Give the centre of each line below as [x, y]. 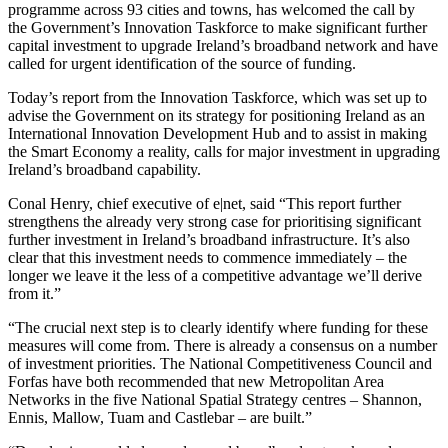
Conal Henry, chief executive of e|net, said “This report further [204, 204]
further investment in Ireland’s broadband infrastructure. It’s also [209, 240]
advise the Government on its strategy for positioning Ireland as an [216, 116]
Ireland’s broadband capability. [104, 170]
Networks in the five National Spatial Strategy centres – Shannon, [215, 400]
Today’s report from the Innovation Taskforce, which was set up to [217, 98]
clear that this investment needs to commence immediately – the [207, 258]
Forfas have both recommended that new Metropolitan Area [196, 382]
